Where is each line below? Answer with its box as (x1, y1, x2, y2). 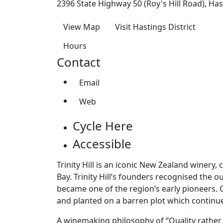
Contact (57, 53, 101, 70)
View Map (63, 21, 100, 32)
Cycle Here (73, 117, 133, 134)
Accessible (73, 135, 131, 152)
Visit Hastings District (115, 21, 196, 32)
